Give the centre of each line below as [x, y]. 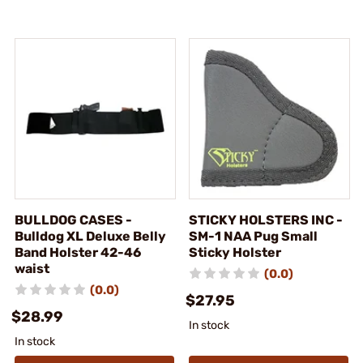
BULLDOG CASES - [73, 220]
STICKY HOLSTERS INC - [266, 220]
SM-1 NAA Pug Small [253, 236]
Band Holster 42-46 [78, 252]
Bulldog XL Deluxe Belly [90, 236]
